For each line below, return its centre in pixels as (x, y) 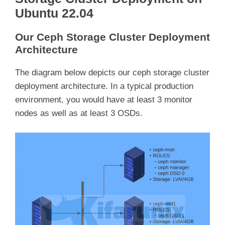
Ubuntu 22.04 (54, 13)
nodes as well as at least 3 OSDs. (79, 113)
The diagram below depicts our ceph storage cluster (112, 72)
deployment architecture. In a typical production (104, 86)
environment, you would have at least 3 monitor (104, 99)
